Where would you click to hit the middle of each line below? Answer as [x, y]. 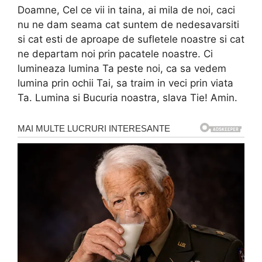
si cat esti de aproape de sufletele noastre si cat [131, 39]
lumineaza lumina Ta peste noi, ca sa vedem [122, 69]
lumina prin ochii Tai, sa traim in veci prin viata [125, 83]
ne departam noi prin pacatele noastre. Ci [115, 54]
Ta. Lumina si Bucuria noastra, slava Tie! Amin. [127, 98]
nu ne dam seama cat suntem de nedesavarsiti [128, 25]
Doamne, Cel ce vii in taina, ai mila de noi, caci [126, 10]
